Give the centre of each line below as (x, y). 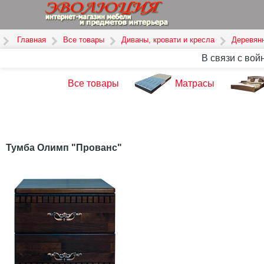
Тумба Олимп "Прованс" (64, 147)
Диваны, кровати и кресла (168, 39)
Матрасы (195, 84)
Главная (32, 39)
